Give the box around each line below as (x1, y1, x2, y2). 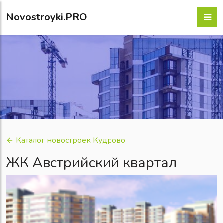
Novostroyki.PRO (6, 10, 87, 24)
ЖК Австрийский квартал (6, 153, 177, 172)
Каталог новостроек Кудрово (16, 135, 125, 146)
